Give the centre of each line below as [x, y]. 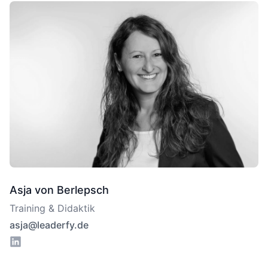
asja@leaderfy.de [49, 225]
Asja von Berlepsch [59, 190]
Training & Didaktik [52, 208]
